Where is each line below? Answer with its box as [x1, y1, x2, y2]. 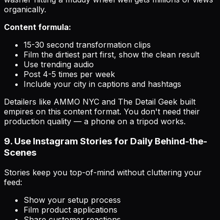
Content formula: [4, 22, 71, 32]
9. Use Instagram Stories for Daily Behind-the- [4, 135, 207, 147]
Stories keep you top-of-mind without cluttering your [4, 167, 202, 177]
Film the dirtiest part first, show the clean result [24, 50, 199, 60]
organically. [4, 4, 46, 15]
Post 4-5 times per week [24, 69, 115, 80]
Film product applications [24, 204, 117, 215]
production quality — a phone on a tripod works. [4, 116, 186, 127]
